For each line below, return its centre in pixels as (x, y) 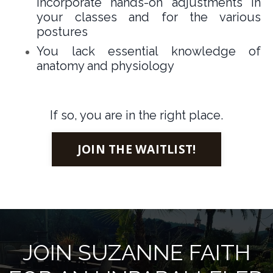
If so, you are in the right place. (136, 115)
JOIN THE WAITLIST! (136, 149)
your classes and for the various (149, 17)
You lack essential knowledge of (149, 51)
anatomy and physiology (105, 66)
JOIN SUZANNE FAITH (136, 252)
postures (62, 31)
